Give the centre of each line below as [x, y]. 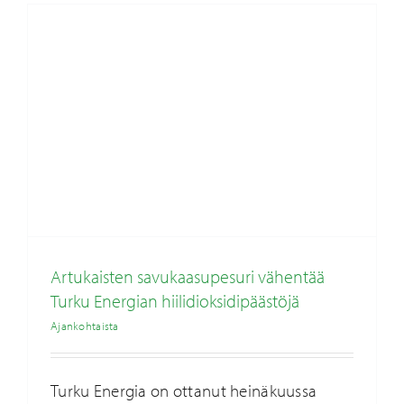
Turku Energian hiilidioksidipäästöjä [174, 301]
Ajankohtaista [84, 326]
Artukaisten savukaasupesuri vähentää [187, 277]
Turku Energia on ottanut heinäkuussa [184, 391]
